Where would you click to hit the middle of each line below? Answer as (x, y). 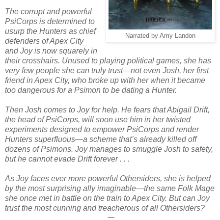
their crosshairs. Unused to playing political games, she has (108, 61)
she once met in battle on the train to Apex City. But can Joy (107, 198)
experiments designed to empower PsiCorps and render (102, 130)
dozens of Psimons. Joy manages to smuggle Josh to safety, (109, 149)
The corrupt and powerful (48, 12)
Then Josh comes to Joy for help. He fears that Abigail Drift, (107, 110)
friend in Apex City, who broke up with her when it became (105, 81)
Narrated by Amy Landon (160, 36)
